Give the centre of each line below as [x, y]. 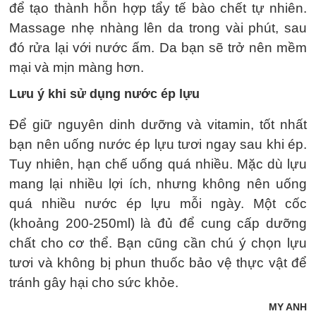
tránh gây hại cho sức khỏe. [94, 282]
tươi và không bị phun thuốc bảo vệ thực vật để [158, 262]
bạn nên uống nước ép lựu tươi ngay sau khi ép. [158, 144]
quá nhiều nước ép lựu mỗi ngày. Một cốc [158, 203]
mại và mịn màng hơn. [77, 67]
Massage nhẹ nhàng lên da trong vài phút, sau [158, 28]
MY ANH [288, 306]
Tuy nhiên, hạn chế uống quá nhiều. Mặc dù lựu [158, 164]
